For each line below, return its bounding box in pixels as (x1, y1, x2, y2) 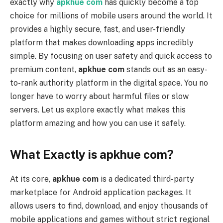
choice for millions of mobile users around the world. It (10, 10, 213, 20)
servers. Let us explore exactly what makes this (10, 105, 186, 114)
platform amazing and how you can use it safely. (10, 118, 186, 128)
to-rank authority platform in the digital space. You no (10, 78, 208, 88)
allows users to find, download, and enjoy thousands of (10, 201, 208, 211)
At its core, (10, 174, 52, 184)
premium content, (10, 64, 78, 74)
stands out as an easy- (124, 64, 208, 74)
